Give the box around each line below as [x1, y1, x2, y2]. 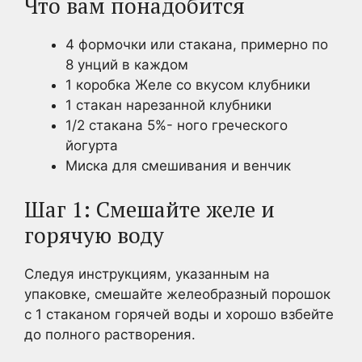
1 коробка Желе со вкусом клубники [65, 76, 310, 93]
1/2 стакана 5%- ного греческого [65, 116, 288, 133]
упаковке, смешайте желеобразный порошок [24, 286, 330, 302]
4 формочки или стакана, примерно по [65, 36, 328, 53]
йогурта [65, 137, 118, 154]
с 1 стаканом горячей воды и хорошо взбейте [24, 306, 334, 322]
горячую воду [24, 221, 164, 250]
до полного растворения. [24, 326, 196, 343]
